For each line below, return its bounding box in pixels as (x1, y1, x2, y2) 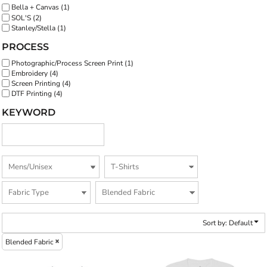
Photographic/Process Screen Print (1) (11, 58, 133, 68)
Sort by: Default (203, 218, 253, 228)
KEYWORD (2, 106, 55, 118)
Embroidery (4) (11, 68, 58, 78)
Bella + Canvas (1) (11, 2, 70, 13)
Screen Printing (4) (11, 78, 71, 88)
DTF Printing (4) (11, 88, 63, 98)
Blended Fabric (5, 237, 54, 247)
